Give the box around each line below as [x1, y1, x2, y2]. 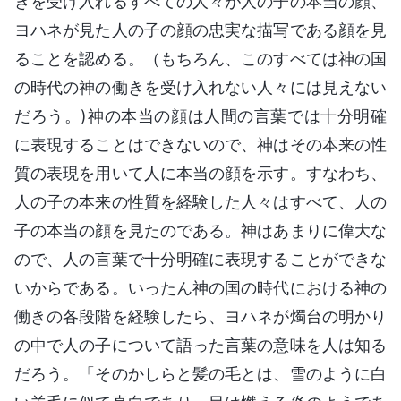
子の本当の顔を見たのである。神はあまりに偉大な [14, 220, 387, 240]
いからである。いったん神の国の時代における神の [14, 277, 387, 297]
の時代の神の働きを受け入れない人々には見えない [14, 77, 387, 97]
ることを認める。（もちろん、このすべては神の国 [14, 48, 387, 68]
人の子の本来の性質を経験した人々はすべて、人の [14, 192, 387, 211]
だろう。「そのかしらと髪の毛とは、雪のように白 [14, 363, 387, 383]
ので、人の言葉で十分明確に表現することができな [14, 249, 387, 269]
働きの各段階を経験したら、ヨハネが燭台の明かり [14, 306, 387, 326]
